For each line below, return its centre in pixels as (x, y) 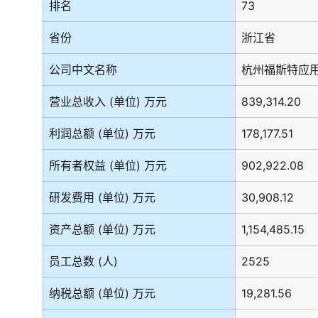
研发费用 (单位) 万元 (102, 197)
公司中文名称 (83, 70)
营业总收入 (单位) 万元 (108, 102)
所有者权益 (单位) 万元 (108, 165)
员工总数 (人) (83, 261)
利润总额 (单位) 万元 (102, 133)
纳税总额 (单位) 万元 (102, 293)
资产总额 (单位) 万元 (102, 229)
